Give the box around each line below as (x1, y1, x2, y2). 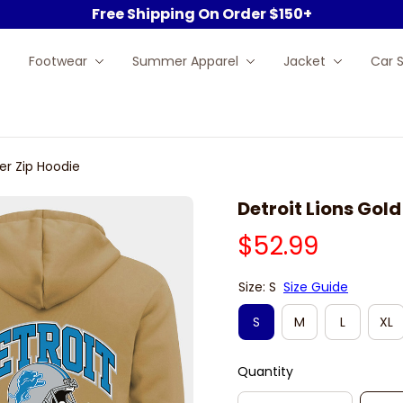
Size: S (238, 278, 276, 296)
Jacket (282, 51, 326, 70)
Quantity (237, 363, 293, 381)
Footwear (28, 51, 87, 70)
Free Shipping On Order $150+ (91, 4, 312, 24)
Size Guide (283, 278, 348, 296)
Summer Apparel (131, 51, 238, 70)
